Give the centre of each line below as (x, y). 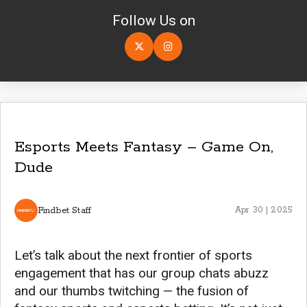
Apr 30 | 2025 (264, 210)
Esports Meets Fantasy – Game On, (144, 148)
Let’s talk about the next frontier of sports (133, 256)
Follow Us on (153, 21)
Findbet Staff (64, 210)
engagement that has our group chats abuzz (142, 273)
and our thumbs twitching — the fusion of (132, 291)
